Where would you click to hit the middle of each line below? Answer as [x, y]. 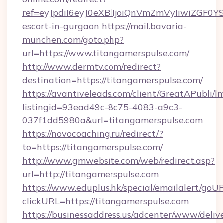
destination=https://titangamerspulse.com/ [112, 80]
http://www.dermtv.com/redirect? [92, 66]
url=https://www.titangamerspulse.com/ [106, 53]
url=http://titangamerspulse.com [91, 174]
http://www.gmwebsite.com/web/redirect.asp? [118, 161]
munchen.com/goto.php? [73, 40]
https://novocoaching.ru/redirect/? [93, 134]
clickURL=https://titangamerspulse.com [106, 201]
